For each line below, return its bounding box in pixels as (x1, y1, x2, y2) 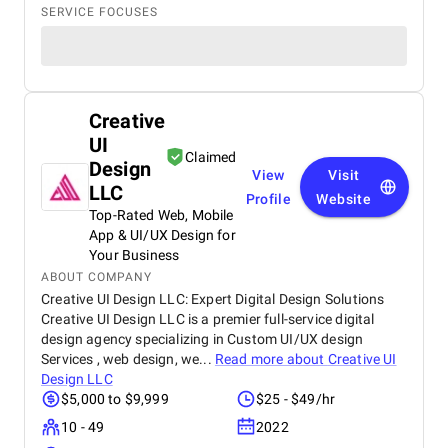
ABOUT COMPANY (41, 270, 152, 284)
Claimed (185, 149, 237, 165)
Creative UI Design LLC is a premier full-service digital (41, 311, 375, 327)
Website (316, 191, 372, 207)
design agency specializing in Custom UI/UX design (41, 331, 364, 347)
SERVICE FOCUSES (41, 5, 158, 19)
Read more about (214, 351, 328, 367)
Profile (245, 191, 292, 207)
